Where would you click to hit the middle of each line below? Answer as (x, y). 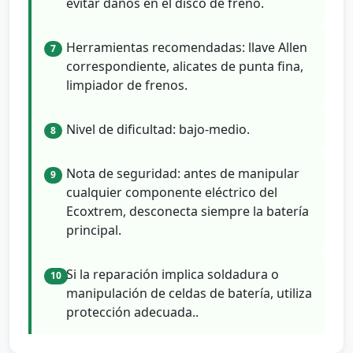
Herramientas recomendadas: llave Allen (187, 48)
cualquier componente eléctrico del (172, 193)
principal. (94, 230)
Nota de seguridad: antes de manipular (183, 174)
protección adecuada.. (132, 312)
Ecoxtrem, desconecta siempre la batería (188, 212)
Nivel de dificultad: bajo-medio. (158, 130)
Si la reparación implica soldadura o (173, 275)
